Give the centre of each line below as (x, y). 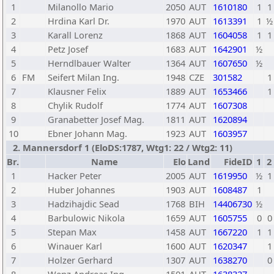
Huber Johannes (81, 190)
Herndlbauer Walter (89, 63)
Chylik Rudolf (75, 105)
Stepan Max (72, 232)
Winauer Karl (75, 246)
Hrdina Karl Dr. (79, 21)
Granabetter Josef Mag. (96, 119)
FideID (238, 161)
